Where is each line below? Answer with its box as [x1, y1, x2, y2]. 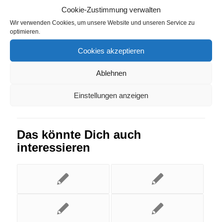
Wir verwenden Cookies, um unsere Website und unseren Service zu [10, 19, 195, 26]
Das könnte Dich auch [16, 128, 141, 142]
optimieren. [10, 28, 40, 35]
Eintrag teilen [16, 34, 93, 48]
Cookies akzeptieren [78, 46, 144, 55]
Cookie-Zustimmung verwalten [61, 5, 161, 14]
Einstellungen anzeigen [74, 91, 148, 99]
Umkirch [16, 8, 46, 17]
